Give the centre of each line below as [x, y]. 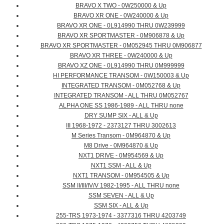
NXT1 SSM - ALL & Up [121, 166]
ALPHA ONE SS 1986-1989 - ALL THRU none [121, 106]
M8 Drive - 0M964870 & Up [121, 146]
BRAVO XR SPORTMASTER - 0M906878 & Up [121, 36]
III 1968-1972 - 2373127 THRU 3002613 [121, 126]
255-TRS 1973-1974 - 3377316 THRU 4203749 [121, 216]
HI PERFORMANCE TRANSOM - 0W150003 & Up [121, 76]
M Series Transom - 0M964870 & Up [121, 136]
